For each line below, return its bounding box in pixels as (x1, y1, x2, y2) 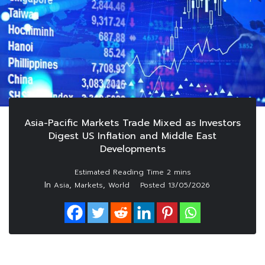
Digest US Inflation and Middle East (49, 129, 216, 144)
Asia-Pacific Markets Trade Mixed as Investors (24, 116, 241, 131)
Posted (140, 180, 168, 191)
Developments (99, 142, 166, 157)
